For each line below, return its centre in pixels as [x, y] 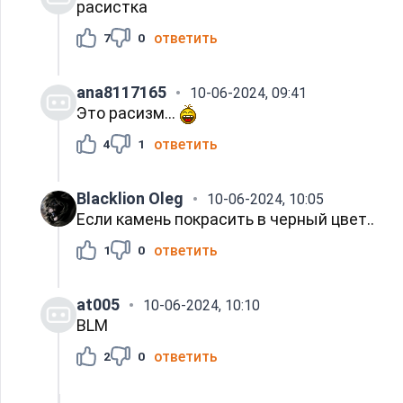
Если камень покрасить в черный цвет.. [225, 219]
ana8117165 [121, 92]
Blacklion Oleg [130, 198]
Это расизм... [128, 112]
